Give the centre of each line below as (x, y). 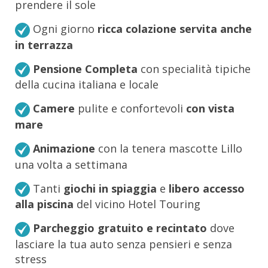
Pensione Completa (85, 68)
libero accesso (207, 188)
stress (31, 259)
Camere (54, 109)
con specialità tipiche (194, 68)
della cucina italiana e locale (87, 85)
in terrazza (44, 45)
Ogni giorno (64, 28)
